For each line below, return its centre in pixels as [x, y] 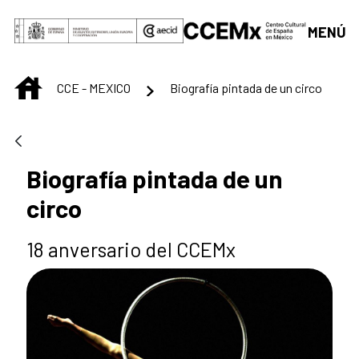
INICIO [58, 84]
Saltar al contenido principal [93, 17]
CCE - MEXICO [94, 87]
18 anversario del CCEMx [133, 250]
